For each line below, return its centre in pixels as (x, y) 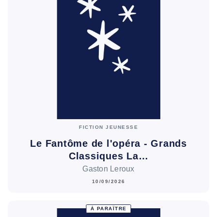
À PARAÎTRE (108, 209)
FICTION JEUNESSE (108, 127)
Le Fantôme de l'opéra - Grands (108, 143)
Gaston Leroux (108, 169)
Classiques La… (108, 156)
